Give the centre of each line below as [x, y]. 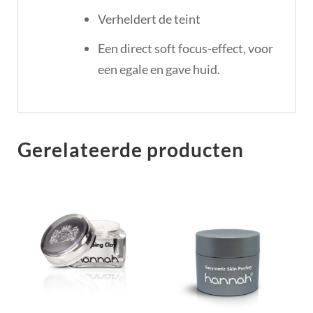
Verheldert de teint [149, 19]
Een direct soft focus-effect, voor [185, 48]
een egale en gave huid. [159, 69]
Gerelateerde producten [131, 149]
